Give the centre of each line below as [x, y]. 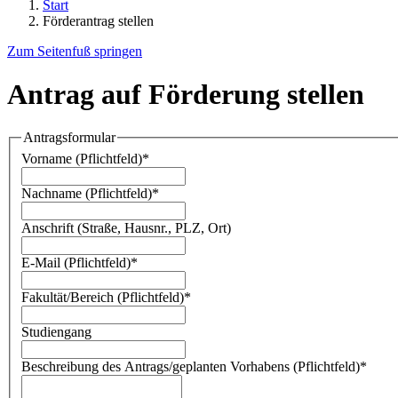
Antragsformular [69, 138]
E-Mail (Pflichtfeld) [76, 262]
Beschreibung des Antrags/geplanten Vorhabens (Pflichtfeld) [191, 366]
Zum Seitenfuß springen [75, 51]
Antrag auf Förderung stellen [186, 94]
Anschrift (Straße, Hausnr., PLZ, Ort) [126, 227]
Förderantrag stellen [98, 20]
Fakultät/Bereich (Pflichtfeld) [103, 297]
